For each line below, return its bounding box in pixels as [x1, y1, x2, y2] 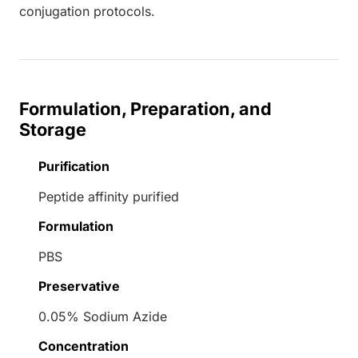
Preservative [38, 278, 120, 295]
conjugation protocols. [19, 3, 155, 20]
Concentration [38, 338, 129, 355]
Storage [19, 119, 86, 141]
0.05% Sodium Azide [38, 308, 167, 325]
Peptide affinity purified [38, 189, 179, 205]
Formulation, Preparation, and [19, 98, 272, 120]
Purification [38, 158, 109, 175]
